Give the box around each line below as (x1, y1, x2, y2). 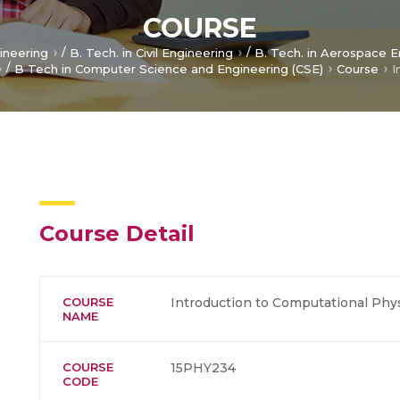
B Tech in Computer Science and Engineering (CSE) (14, 61, 323, 76)
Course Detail (39, 220, 195, 246)
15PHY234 (171, 359, 236, 376)
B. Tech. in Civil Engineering (69, 46, 233, 61)
